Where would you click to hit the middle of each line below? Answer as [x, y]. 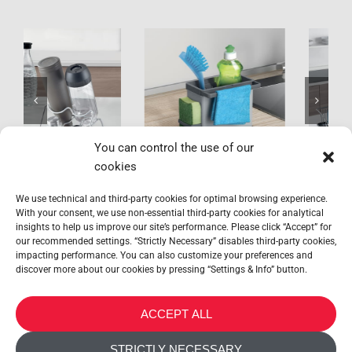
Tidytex [94, 99]
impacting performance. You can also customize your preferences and [164, 255]
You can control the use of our [174, 148]
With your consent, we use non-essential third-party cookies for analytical [170, 213]
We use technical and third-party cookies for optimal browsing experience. [172, 199]
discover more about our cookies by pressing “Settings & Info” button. [161, 269]
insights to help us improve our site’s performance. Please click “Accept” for [174, 227]
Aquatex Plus [258, 99]
